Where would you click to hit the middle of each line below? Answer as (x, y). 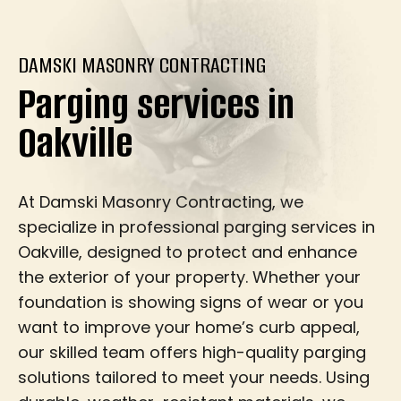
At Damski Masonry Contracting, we (161, 201)
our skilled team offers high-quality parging (192, 352)
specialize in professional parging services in (196, 226)
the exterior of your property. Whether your (189, 277)
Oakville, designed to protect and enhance (188, 252)
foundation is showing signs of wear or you (191, 302)
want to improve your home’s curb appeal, (189, 327)
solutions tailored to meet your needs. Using (194, 377)
